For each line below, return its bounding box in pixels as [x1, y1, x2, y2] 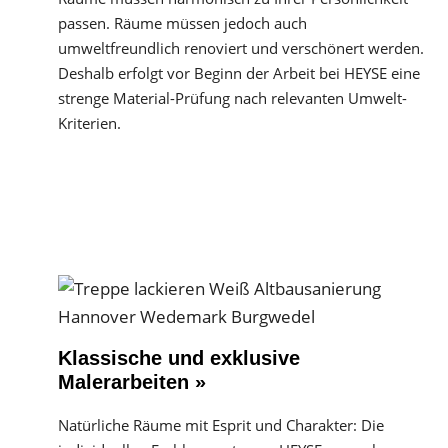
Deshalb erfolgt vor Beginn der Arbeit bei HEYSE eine [58, 63, 420, 83]
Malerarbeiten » [58, 371, 206, 393]
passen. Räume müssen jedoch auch [58, 13, 307, 33]
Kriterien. [58, 113, 121, 133]
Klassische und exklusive [58, 347, 300, 369]
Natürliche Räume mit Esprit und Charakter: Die [58, 415, 384, 435]
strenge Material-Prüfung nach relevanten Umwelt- [58, 88, 407, 108]
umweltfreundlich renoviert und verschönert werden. [58, 38, 424, 58]
